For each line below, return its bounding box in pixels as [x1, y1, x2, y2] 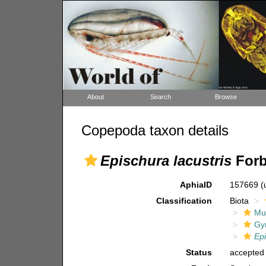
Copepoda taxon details [81, 122, 229, 138]
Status [186, 248, 213, 257]
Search [150, 93, 171, 100]
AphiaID [180, 180, 213, 189]
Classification [156, 196, 213, 205]
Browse [215, 93, 237, 100]
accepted [230, 248, 265, 257]
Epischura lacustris [100, 153, 232, 169]
